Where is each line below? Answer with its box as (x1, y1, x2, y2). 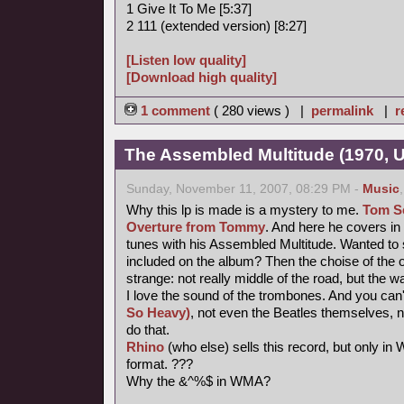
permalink (311, 103, 373, 118)
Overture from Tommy (126, 219, 265, 234)
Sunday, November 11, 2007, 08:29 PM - (126, 182, 363, 196)
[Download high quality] (126, 69, 277, 85)
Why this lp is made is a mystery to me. (126, 202, 363, 217)
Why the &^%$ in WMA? (126, 373, 271, 389)
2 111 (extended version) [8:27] (126, 18, 307, 33)
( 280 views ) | (214, 103, 311, 118)
